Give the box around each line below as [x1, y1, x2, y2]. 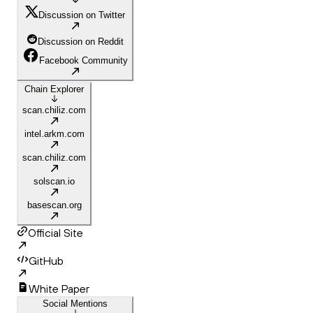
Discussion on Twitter [38, 10, 125, 21]
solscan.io [34, 176, 75, 187]
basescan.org [27, 200, 82, 211]
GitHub [29, 254, 64, 268]
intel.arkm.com [24, 129, 85, 140]
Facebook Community [39, 55, 128, 66]
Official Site [28, 226, 83, 240]
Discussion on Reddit [38, 36, 124, 48]
